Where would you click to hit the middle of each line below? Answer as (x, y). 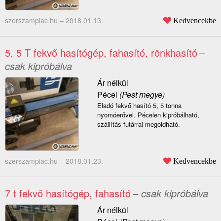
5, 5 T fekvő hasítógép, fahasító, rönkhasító (101, 53)
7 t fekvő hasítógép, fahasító (68, 193)
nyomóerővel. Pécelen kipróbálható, (148, 115)
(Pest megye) (141, 95)
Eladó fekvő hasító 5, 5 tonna (139, 106)
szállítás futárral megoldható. (138, 124)
